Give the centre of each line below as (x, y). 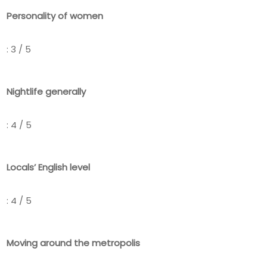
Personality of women (55, 15)
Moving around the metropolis (73, 243)
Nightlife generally (46, 91)
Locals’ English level (48, 167)
